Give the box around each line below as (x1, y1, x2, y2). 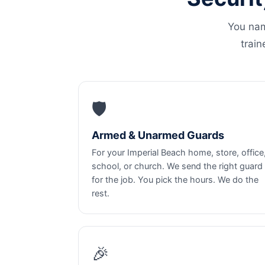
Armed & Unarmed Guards (92, 129, 224, 141)
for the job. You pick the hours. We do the (92, 174, 258, 185)
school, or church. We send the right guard (92, 161, 263, 172)
